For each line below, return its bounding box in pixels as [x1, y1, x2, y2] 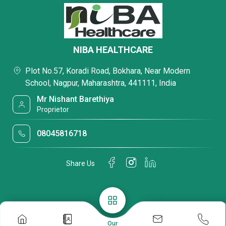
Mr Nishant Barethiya [37, 94, 115, 104]
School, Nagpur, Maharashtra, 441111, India [25, 78, 176, 88]
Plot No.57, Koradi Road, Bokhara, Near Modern [25, 66, 190, 76]
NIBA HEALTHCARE [73, 44, 153, 55]
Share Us [66, 159, 95, 167]
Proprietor [37, 105, 70, 114]
